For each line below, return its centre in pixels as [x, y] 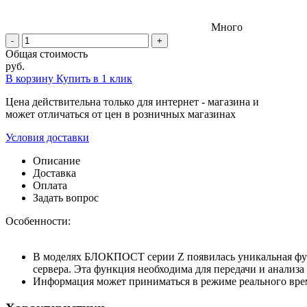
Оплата [50, 185]
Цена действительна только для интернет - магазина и [132, 101]
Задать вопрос [66, 197]
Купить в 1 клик [94, 78]
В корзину [31, 78]
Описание [57, 160]
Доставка [54, 173]
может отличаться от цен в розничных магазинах [121, 114]
